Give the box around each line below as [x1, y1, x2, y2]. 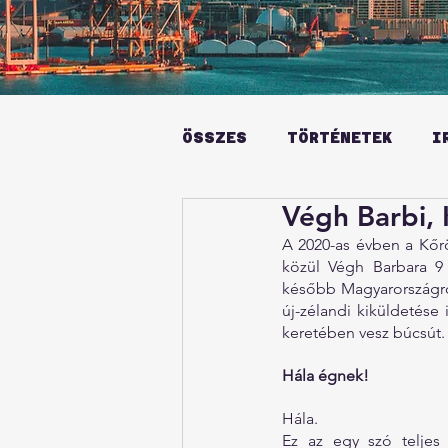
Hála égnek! [282, 366, 369, 385]
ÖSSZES [182, 129, 247, 146]
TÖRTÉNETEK [287, 129, 392, 146]
